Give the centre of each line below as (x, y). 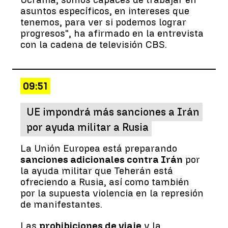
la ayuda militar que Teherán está (97, 170)
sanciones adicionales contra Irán (102, 159)
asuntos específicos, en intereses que (105, 11)
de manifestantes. (61, 204)
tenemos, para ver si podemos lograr (103, 22)
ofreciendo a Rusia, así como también (105, 182)
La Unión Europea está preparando (99, 148)
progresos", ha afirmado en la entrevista (112, 33)
